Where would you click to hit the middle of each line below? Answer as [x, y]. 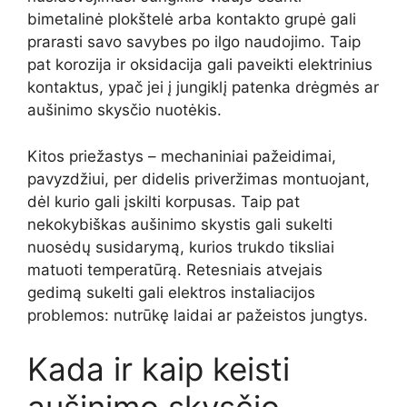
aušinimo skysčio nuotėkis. [124, 110]
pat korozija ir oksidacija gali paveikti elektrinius [200, 65]
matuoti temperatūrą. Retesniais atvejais [175, 269]
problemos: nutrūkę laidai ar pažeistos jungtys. [198, 315]
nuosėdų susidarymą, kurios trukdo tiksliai [181, 247]
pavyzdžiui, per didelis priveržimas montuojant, [199, 179]
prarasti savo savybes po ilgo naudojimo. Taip [194, 42]
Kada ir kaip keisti [159, 369]
